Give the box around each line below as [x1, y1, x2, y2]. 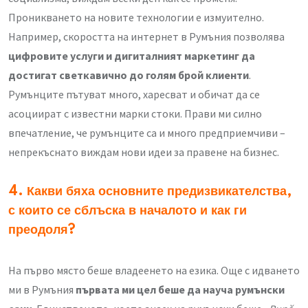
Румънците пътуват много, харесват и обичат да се [8, 87, 260, 102]
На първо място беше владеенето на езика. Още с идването [8, 263, 300, 278]
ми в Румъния [8, 283, 76, 297]
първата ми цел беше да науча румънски [76, 283, 285, 297]
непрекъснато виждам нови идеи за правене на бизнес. [8, 145, 279, 159]
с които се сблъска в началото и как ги [8, 204, 247, 219]
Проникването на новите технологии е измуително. [8, 10, 264, 25]
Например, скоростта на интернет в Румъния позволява [8, 30, 285, 44]
